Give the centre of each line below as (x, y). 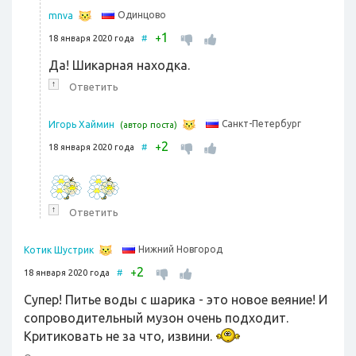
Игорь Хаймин (81, 125)
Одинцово (142, 15)
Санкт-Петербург (261, 124)
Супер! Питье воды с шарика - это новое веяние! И (176, 300)
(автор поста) (149, 125)
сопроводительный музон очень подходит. (156, 318)
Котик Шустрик (59, 250)
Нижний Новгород (180, 250)
